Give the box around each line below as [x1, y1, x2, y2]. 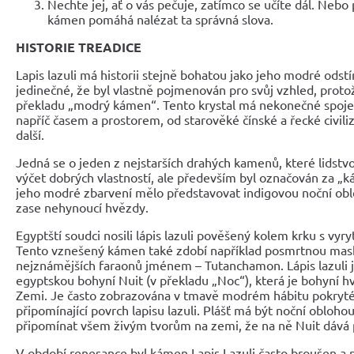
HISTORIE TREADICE [16, 38, 141, 55]
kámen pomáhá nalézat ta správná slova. [47, 10, 273, 27]
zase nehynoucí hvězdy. [16, 198, 149, 215]
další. [16, 126, 44, 142]
